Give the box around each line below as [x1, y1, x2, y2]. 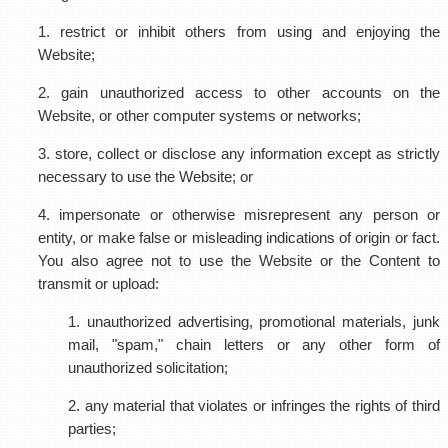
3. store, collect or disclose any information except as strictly [38, 145, 440, 162]
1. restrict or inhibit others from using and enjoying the [38, 23, 440, 40]
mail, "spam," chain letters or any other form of [68, 336, 440, 353]
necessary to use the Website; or [38, 168, 253, 185]
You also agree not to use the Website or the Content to [38, 252, 440, 269]
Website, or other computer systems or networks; [38, 107, 361, 124]
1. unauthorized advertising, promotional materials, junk [68, 313, 440, 330]
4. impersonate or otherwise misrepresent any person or [38, 206, 440, 223]
